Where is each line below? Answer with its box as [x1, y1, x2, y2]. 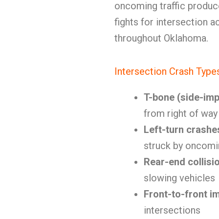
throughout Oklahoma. [114, 32, 208, 44]
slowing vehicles [144, 172, 215, 184]
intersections [144, 204, 200, 216]
